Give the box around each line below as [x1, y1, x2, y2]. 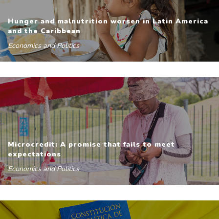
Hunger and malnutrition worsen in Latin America [8, 16, 208, 26]
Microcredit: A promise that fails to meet [8, 139, 175, 149]
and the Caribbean [8, 26, 81, 36]
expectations [8, 149, 61, 159]
